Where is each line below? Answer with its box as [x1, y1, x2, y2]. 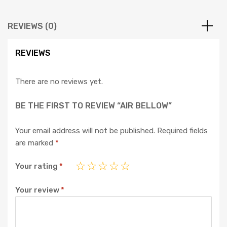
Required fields [157, 126, 208, 135]
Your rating [15, 162, 59, 171]
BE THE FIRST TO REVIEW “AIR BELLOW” [15, 100, 172, 110]
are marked [15, 138, 55, 147]
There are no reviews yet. [15, 77, 103, 87]
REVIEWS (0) [8, 21, 57, 31]
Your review [15, 185, 61, 195]
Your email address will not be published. [15, 126, 155, 135]
